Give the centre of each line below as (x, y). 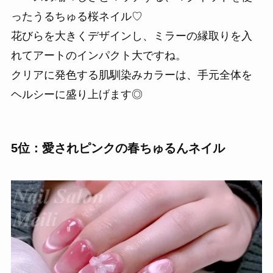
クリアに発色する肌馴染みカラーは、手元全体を (131, 75)
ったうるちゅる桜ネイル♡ (76, 16)
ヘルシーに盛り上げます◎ (76, 94)
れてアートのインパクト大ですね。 (98, 55)
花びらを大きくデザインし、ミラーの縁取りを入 (131, 36)
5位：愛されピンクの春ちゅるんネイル (118, 148)
